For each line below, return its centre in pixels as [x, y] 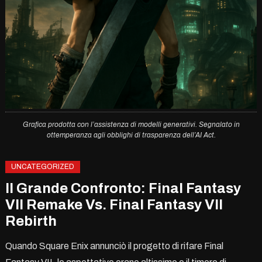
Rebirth [31, 221]
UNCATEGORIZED [42, 166]
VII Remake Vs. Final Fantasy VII [114, 204]
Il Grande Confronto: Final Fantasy [123, 188]
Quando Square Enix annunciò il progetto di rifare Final [114, 246]
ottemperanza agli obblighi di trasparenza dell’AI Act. [131, 135]
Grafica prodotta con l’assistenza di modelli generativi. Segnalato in [131, 124]
